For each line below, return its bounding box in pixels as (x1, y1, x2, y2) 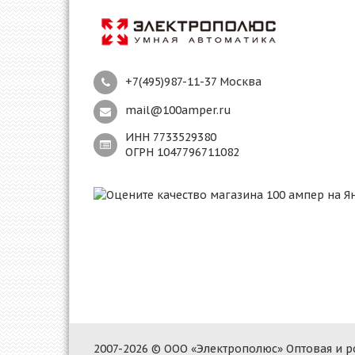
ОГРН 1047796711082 (125, 144, 239, 159)
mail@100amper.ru (125, 102, 231, 117)
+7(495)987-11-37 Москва (125, 74, 261, 89)
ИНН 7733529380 (125, 129, 216, 144)
